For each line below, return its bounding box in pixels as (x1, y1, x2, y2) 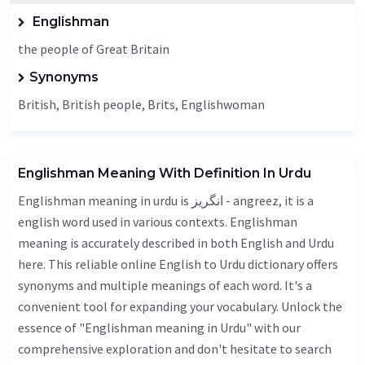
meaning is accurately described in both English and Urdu (18, 235, 334, 251)
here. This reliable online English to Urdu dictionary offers (18, 256, 338, 272)
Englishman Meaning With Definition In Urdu (18, 165, 311, 181)
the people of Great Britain (18, 41, 169, 57)
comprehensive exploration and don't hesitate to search (18, 341, 332, 357)
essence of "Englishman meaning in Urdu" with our (18, 319, 301, 336)
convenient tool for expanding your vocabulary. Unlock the (18, 298, 342, 314)
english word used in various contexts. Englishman (18, 213, 297, 230)
